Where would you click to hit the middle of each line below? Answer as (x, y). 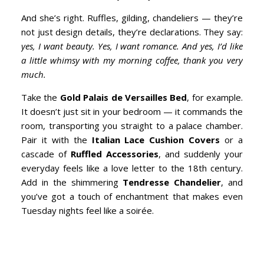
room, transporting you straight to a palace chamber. (132, 126)
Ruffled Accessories (115, 154)
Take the (41, 97)
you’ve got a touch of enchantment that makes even (132, 196)
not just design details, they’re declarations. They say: (132, 32)
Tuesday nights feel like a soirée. (88, 210)
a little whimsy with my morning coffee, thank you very (132, 60)
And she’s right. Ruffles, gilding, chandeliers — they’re (132, 18)
